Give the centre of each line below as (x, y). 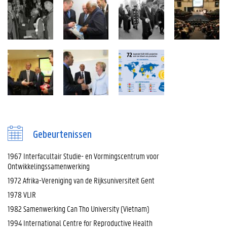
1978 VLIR (22, 194)
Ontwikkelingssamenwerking (49, 166)
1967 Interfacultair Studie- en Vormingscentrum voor (83, 156)
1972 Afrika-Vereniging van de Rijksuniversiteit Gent (81, 180)
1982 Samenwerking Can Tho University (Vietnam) (79, 208)
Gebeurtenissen (62, 135)
